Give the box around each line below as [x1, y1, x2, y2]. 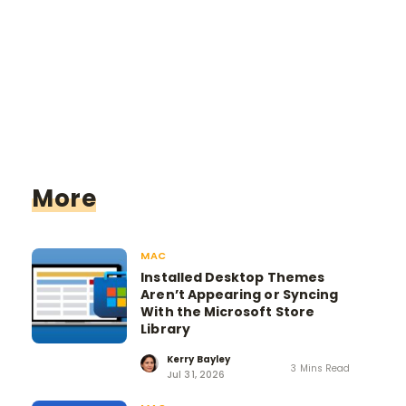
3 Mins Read [291, 362, 350, 376]
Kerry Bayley [167, 352, 230, 366]
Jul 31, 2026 [167, 367, 225, 382]
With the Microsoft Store [140, 302, 314, 321]
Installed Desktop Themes [140, 267, 324, 286]
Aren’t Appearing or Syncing [140, 285, 339, 304]
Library [140, 319, 190, 338]
